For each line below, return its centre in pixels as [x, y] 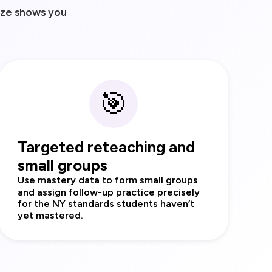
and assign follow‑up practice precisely [109, 192]
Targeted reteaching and [107, 147]
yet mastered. [51, 216]
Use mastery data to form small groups [108, 180]
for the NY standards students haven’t [106, 204]
